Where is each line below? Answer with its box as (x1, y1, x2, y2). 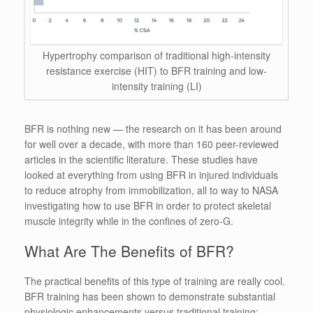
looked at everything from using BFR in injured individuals (24, 168, 278, 182)
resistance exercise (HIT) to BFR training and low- (46, 64, 267, 78)
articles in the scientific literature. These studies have (24, 152, 258, 166)
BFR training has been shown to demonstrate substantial (24, 289, 275, 303)
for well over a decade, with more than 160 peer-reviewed (24, 137, 279, 151)
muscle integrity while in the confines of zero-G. (24, 214, 233, 228)
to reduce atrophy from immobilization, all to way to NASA (24, 183, 278, 197)
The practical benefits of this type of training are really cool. (24, 274, 285, 288)
